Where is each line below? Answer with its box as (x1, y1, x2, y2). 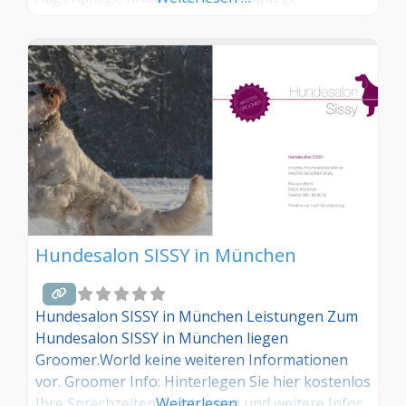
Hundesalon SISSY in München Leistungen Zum (35, 305, 358, 326)
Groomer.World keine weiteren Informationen (35, 349, 348, 370)
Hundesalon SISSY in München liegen (35, 327, 288, 348)
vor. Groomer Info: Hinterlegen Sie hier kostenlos (35, 371, 371, 391)
